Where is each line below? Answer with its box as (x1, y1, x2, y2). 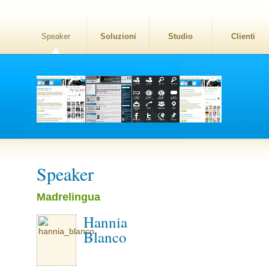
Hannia (83, 212, 127, 232)
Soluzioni (100, 32, 136, 41)
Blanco (83, 227, 127, 247)
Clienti (231, 32, 255, 41)
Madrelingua (37, 190, 100, 203)
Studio (168, 32, 193, 41)
